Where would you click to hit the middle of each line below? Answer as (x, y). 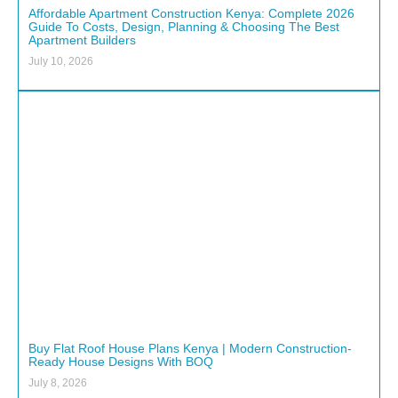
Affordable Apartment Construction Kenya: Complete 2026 (191, 13)
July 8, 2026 (58, 383)
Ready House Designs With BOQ (121, 362)
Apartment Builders (82, 40)
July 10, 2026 (61, 61)
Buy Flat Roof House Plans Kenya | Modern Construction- (190, 349)
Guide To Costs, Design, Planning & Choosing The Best (184, 26)
